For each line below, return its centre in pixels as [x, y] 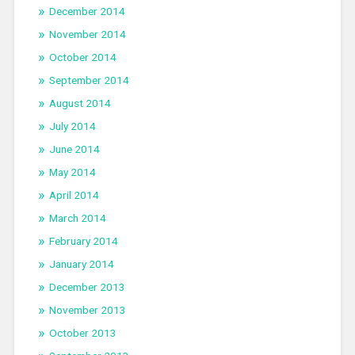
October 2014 [82, 57]
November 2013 [87, 310]
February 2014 [83, 241]
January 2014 [81, 264]
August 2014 [80, 103]
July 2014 [72, 126]
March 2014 [77, 218]
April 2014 [74, 195]
